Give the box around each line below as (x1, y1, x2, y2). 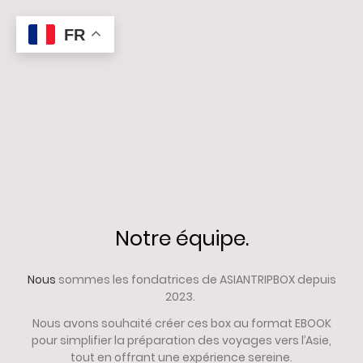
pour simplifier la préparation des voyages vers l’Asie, (32, 332, 331, 349)
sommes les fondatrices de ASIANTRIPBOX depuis (58, 271, 336, 288)
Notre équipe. (114, 223, 249, 253)
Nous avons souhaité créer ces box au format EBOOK (32, 315, 331, 332)
